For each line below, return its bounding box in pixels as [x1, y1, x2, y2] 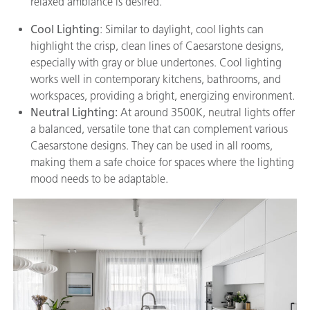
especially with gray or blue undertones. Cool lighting [30, 55, 282, 69]
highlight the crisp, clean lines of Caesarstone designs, [30, 39, 284, 53]
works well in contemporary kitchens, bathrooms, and [30, 72, 281, 86]
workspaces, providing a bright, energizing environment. [30, 89, 295, 102]
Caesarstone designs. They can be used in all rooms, [30, 138, 273, 152]
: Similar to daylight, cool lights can [100, 22, 264, 36]
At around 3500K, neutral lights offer [120, 105, 295, 119]
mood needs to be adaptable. [30, 172, 168, 185]
